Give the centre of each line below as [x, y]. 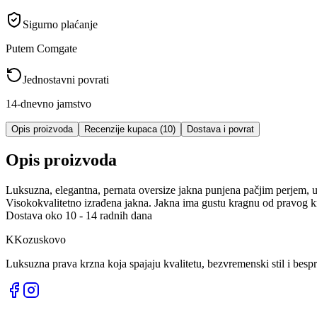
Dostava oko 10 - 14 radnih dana [79, 215]
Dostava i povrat [220, 129]
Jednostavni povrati [66, 79]
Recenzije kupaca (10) [130, 129]
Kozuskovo [40, 239]
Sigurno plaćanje [60, 24]
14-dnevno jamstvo [48, 103]
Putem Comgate [41, 48]
